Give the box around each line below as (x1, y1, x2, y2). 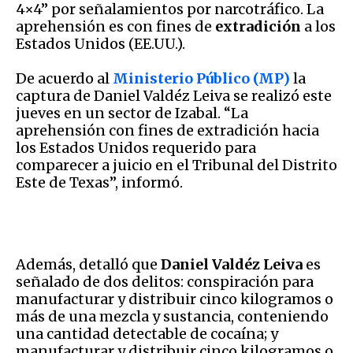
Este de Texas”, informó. (16, 173, 183, 191)
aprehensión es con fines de (16, 17, 215, 35)
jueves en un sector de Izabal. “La (16, 103, 248, 122)
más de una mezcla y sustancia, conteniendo (16, 307, 329, 325)
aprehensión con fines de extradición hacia (16, 121, 319, 139)
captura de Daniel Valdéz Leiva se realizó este (16, 86, 332, 105)
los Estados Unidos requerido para (16, 138, 256, 157)
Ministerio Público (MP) (113, 69, 293, 87)
